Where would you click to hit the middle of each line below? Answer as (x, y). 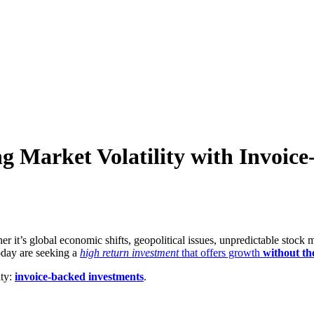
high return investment (129, 252)
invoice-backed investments (79, 276)
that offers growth (221, 252)
